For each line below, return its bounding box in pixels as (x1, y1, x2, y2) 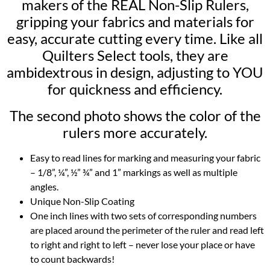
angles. (30, 180, 58, 192)
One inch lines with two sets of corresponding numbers (30, 209, 257, 221)
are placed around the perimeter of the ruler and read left (30, 224, 264, 236)
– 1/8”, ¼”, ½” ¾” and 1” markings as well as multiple (30, 166, 237, 178)
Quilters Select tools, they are (42, 46, 228, 64)
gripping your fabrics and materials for (16, 12, 254, 30)
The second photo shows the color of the (9, 106, 261, 124)
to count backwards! (30, 253, 115, 265)
